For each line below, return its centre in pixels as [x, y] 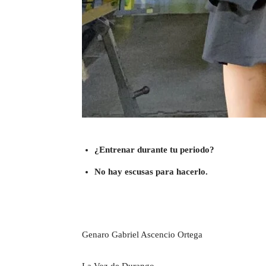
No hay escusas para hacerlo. [151, 171]
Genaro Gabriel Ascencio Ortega [142, 234]
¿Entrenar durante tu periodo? [154, 149]
